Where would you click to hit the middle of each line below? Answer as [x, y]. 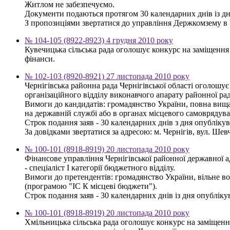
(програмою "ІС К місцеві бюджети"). [91, 186]
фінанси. [40, 59]
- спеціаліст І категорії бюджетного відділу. [100, 167]
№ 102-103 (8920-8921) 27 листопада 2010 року [107, 76]
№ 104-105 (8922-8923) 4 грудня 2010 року [99, 40]
